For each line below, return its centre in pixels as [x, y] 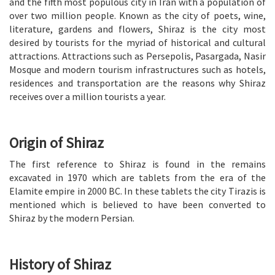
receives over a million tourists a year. [87, 96]
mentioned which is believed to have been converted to [137, 204]
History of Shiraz [60, 264]
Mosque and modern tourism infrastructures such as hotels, [137, 69]
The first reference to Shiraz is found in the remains [137, 164]
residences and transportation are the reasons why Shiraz [137, 83]
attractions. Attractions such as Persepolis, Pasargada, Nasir [137, 56]
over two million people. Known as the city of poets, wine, [137, 15]
